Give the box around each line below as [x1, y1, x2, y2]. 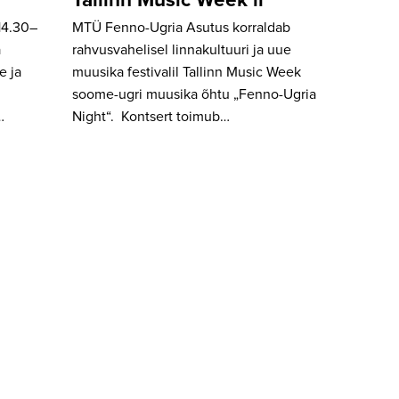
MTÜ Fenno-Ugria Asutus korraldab [72, 20, 290, 36]
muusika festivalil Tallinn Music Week [72, 65, 301, 80]
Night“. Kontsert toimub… [72, 110, 230, 125]
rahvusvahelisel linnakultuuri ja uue [72, 43, 291, 58]
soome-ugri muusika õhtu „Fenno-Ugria [72, 87, 316, 102]
